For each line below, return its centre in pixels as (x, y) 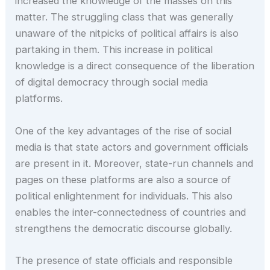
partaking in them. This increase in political (114, 50)
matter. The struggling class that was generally (124, 17)
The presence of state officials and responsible (124, 260)
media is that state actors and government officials (132, 147)
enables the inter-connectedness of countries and (131, 212)
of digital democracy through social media (112, 82)
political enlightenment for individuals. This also (124, 196)
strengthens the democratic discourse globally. (124, 228)
